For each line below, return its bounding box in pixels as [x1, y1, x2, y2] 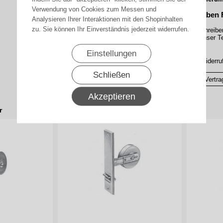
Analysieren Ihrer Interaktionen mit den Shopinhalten [32, 15, 183, 22]
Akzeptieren [88, 91, 135, 101]
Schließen [93, 70, 130, 79]
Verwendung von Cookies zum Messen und [32, 5, 156, 12]
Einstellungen [87, 48, 136, 58]
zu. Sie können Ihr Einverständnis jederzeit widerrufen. [32, 25, 189, 32]
